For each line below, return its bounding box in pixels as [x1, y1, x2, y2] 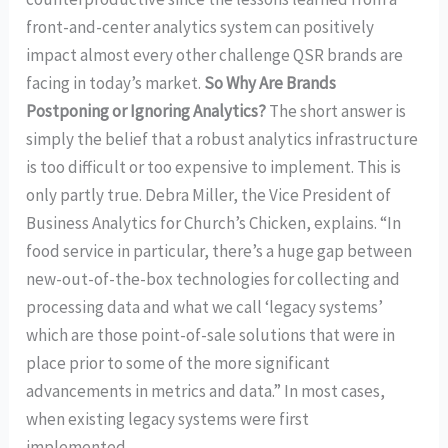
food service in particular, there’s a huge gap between [26, 239, 413, 262]
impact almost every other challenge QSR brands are [26, 43, 404, 66]
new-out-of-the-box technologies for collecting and [26, 267, 401, 290]
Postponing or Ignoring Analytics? [26, 99, 270, 122]
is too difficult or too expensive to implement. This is [26, 155, 402, 178]
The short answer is [269, 99, 407, 122]
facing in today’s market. [26, 71, 205, 94]
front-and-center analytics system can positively [26, 15, 375, 38]
